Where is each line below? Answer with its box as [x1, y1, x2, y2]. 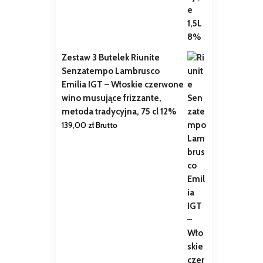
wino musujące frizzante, [61, 93, 161, 104]
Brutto [95, 120, 117, 131]
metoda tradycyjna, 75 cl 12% [61, 106, 177, 117]
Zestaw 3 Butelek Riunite [61, 52, 160, 63]
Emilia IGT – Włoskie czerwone [61, 79, 184, 90]
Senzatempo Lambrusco [61, 66, 160, 77]
